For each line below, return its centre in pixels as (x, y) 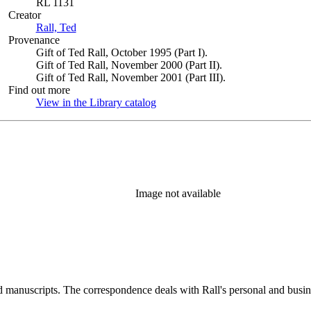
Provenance (34, 40)
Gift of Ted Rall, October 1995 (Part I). (121, 52)
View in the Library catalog (96, 102)
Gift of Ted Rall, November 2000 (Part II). (129, 65)
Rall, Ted (56, 27)
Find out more (39, 90)
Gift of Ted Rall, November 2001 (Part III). (131, 77)
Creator (24, 15)
